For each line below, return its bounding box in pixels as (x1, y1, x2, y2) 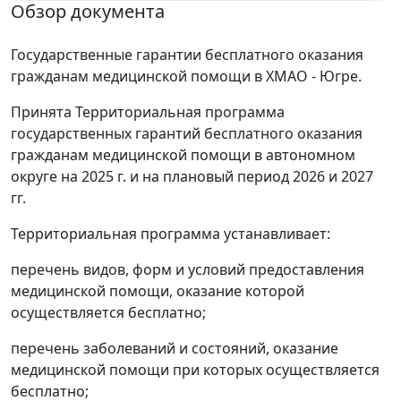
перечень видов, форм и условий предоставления (11, 259, 364, 279)
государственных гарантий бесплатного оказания (11, 123, 363, 143)
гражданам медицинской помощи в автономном (11, 144, 355, 165)
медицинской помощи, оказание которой (11, 280, 304, 301)
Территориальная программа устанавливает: (11, 223, 330, 243)
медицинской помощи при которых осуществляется (11, 359, 380, 380)
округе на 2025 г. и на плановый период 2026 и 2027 (11, 166, 373, 186)
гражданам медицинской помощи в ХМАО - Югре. (11, 65, 362, 86)
